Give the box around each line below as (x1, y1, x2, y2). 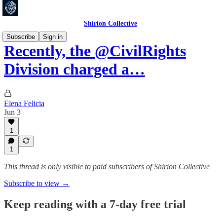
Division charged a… (4, 60, 145, 78)
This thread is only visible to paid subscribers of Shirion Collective (4, 162, 210, 171)
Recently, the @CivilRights (4, 42, 186, 60)
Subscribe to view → (4, 179, 70, 187)
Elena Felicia (4, 99, 44, 108)
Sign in (43, 33, 63, 40)
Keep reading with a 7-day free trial (4, 197, 186, 211)
